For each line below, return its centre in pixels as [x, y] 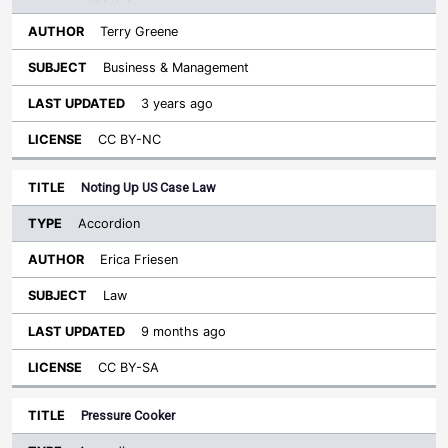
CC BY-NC [129, 139]
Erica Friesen [139, 259]
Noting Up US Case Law [148, 187]
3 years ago [177, 103]
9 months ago [183, 331]
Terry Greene [139, 31]
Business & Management [176, 67]
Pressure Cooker [128, 415]
